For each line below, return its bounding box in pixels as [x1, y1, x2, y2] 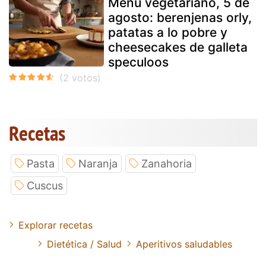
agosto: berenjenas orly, [108, 9, 252, 25]
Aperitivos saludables [136, 237, 232, 250]
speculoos [108, 54, 169, 69]
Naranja [78, 157, 118, 170]
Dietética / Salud [47, 237, 122, 250]
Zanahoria [141, 157, 192, 170]
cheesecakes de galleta [108, 39, 248, 55]
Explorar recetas [18, 218, 93, 231]
